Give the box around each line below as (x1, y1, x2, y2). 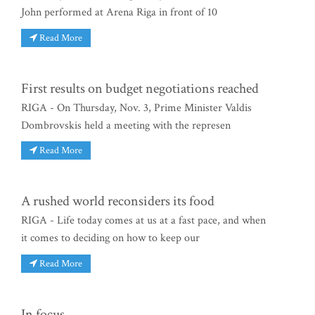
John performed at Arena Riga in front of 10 (21, 5, 217, 20)
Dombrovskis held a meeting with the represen (21, 117, 231, 133)
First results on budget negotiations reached (21, 79, 259, 98)
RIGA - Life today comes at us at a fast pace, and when (21, 213, 266, 229)
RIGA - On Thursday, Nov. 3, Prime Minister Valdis (21, 100, 252, 115)
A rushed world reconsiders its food (21, 192, 214, 211)
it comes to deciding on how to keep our (21, 231, 200, 246)
